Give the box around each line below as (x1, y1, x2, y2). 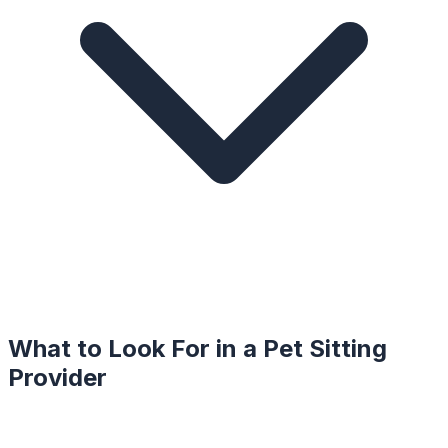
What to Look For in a (8, 334, 263, 364)
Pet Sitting (263, 334, 387, 364)
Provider (8, 363, 107, 393)
